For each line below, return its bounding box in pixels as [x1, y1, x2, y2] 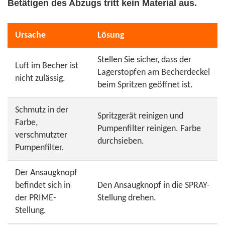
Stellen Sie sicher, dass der [97, 55, 191, 65]
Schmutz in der [15, 105, 68, 115]
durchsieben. [97, 137, 144, 146]
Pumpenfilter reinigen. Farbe [97, 124, 201, 134]
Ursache [15, 31, 46, 40]
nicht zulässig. [15, 74, 65, 83]
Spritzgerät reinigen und [97, 111, 183, 121]
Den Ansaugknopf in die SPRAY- [97, 181, 210, 190]
